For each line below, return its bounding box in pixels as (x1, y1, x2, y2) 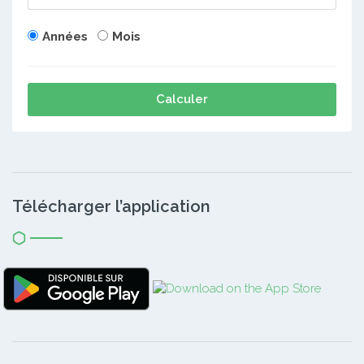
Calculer (156, 91, 208, 106)
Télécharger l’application (12, 196, 210, 216)
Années (42, 28, 88, 44)
